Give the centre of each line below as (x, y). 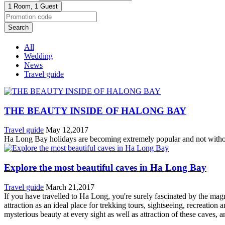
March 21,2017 (70, 187)
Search (18, 27)
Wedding (38, 56)
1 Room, (20, 6)
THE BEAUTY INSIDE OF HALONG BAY (95, 110)
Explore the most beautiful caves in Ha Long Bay (105, 167)
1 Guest (46, 6)
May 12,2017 (67, 130)
